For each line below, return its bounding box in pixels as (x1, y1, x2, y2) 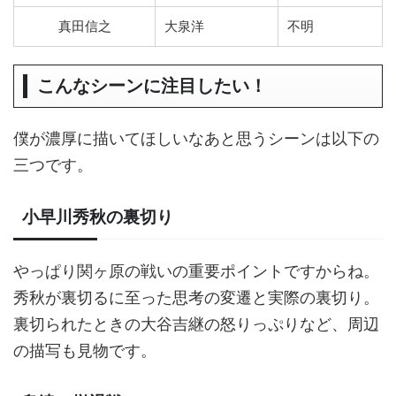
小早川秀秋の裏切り (22, 208, 173, 226)
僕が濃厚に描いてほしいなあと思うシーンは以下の (13, 129, 379, 148)
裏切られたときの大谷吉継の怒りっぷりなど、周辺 (13, 315, 379, 333)
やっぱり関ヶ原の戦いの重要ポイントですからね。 (13, 262, 379, 280)
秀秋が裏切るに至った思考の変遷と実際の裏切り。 (13, 288, 379, 307)
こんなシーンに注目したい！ (37, 76, 267, 95)
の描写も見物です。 (13, 341, 156, 360)
